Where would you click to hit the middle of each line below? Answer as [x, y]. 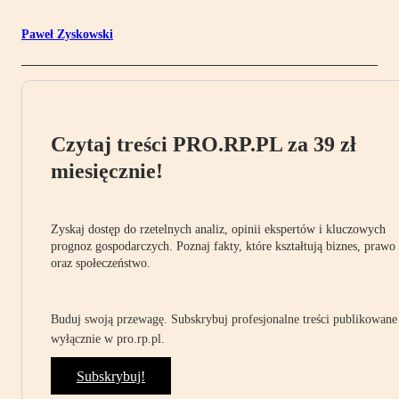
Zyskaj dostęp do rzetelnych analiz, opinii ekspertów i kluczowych [218, 230]
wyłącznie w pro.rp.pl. [108, 339]
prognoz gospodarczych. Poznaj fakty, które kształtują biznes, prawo [223, 247]
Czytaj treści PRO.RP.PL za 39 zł [204, 145]
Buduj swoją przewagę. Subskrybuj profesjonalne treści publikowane [224, 320]
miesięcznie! [107, 171]
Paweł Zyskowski [67, 35]
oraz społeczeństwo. [101, 264]
